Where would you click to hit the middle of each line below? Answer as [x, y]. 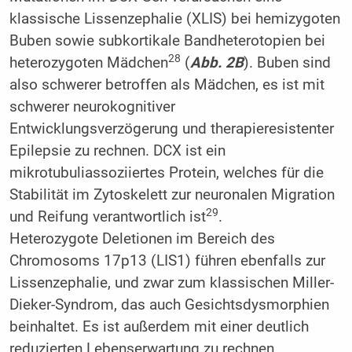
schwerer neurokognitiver [92, 106]
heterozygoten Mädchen [88, 62]
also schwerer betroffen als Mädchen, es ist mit [167, 84]
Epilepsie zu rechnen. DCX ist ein [117, 150]
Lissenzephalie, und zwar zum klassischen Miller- [171, 282]
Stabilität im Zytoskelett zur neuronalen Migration [172, 194]
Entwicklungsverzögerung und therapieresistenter [171, 128]
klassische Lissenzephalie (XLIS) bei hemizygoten [174, 18]
